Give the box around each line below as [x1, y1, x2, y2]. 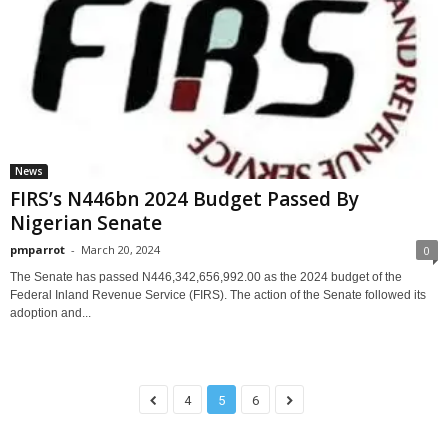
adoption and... [10, 305, 91, 320]
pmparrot [10, 241, 65, 257]
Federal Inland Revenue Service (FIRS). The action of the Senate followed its [10, 287, 426, 302]
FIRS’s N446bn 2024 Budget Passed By [10, 185, 359, 212]
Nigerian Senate [10, 209, 162, 236]
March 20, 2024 [81, 241, 160, 257]
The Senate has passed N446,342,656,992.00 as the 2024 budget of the [10, 269, 402, 284]
